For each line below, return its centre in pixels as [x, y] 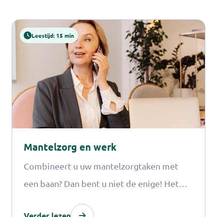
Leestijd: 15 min [53, 35]
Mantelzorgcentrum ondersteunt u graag [103, 201]
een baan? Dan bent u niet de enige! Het [101, 183]
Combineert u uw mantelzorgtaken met [101, 166]
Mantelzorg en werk [70, 147]
